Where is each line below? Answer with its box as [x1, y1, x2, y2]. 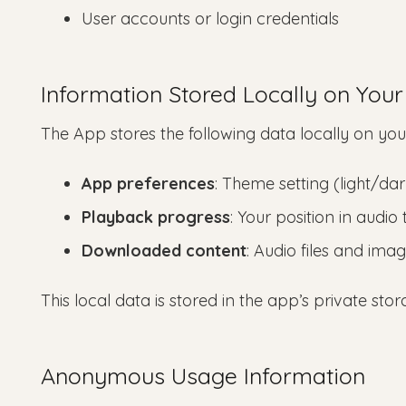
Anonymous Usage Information [41, 362, 365, 391]
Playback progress [82, 207, 230, 228]
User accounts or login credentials [82, 8, 339, 30]
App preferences [82, 173, 215, 195]
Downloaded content [82, 240, 246, 262]
